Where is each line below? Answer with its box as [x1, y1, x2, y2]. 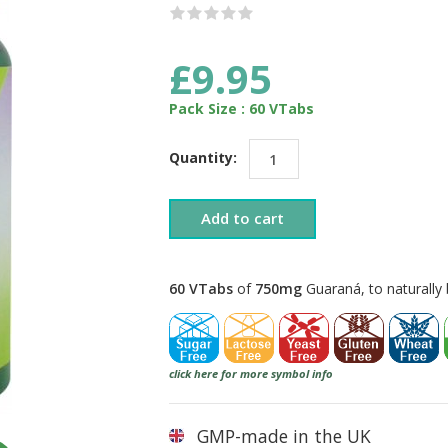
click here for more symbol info [169, 366, 333, 382]
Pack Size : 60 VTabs [169, 99, 314, 119]
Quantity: [169, 147, 241, 167]
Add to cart [201, 208, 284, 229]
